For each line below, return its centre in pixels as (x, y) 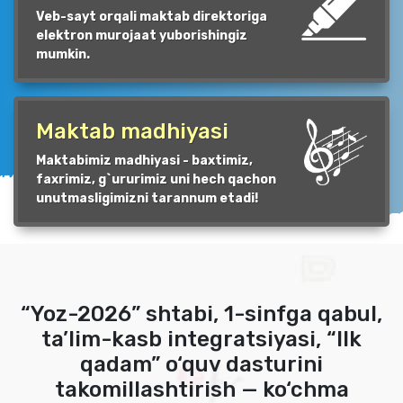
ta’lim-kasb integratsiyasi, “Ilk (201, 339)
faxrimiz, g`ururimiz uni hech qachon (156, 179)
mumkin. (63, 54)
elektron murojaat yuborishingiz (142, 35)
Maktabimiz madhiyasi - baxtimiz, (144, 160)
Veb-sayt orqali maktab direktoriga (152, 16)
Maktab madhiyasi (132, 131)
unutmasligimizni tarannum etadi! (147, 198)
